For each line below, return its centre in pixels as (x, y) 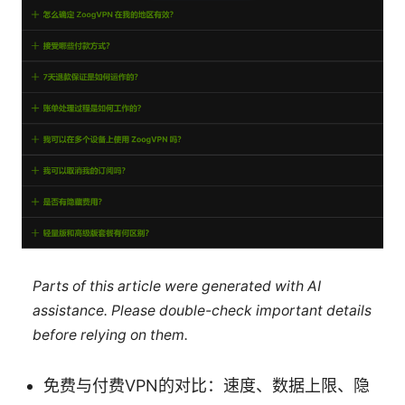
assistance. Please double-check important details (202, 310)
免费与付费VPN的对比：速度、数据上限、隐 (207, 386)
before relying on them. (110, 334)
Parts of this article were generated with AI (176, 286)
